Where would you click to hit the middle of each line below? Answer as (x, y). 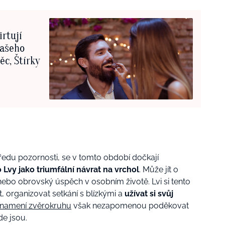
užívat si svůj (148, 194)
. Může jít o (159, 170)
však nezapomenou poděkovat (130, 206)
